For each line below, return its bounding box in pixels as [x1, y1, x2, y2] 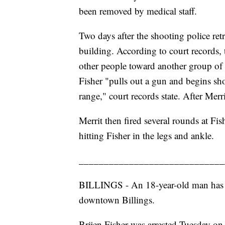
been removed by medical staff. [79, 5, 197, 18]
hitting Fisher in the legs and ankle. [79, 129, 214, 142]
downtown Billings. [79, 193, 155, 206]
